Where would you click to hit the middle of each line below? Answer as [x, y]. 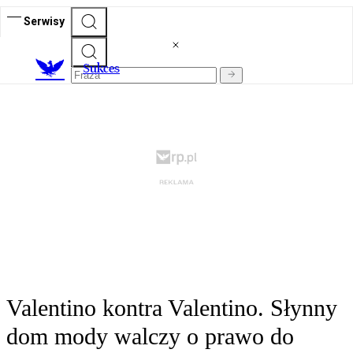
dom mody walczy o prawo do [150, 336]
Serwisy [44, 21]
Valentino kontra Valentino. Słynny [172, 308]
